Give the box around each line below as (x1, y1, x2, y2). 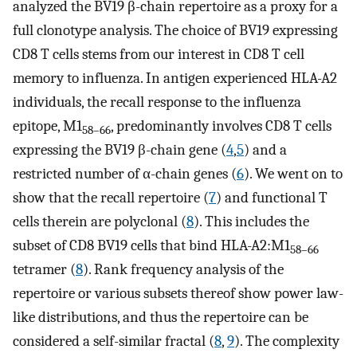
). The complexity (234, 332, 339, 351)
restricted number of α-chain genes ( (13, 165, 237, 183)
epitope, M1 (13, 117, 82, 135)
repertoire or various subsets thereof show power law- (13, 284, 343, 303)
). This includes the (194, 213, 309, 231)
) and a (244, 141, 287, 159)
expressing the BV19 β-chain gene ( (13, 141, 226, 159)
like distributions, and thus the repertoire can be (13, 308, 308, 327)
